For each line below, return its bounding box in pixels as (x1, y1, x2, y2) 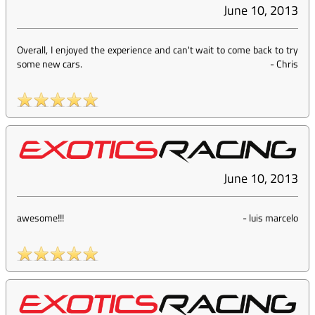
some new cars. (17, 56, 82, 72)
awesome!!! (17, 210, 64, 226)
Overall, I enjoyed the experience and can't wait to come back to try (17, 42, 298, 58)
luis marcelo (249, 210, 298, 226)
